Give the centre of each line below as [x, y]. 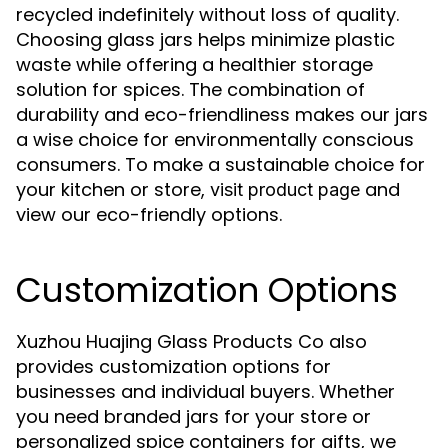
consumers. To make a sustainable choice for [220, 164]
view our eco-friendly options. [149, 214]
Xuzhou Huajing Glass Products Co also [191, 341]
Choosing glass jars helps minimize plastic [205, 39]
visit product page [285, 189]
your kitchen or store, [113, 189]
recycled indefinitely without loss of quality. [207, 14]
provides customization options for [173, 366]
